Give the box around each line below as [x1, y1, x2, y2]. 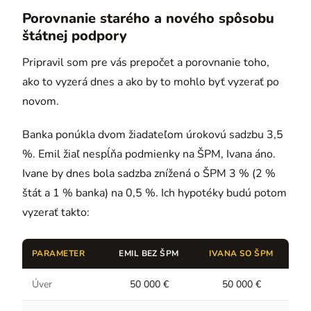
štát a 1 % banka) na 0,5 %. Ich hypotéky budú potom [22, 185, 287, 201]
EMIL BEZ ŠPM [119, 247, 179, 259]
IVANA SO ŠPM [209, 247, 274, 259]
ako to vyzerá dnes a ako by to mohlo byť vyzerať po [22, 74, 279, 90]
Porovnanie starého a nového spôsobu [22, 8, 274, 28]
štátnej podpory [22, 26, 127, 45]
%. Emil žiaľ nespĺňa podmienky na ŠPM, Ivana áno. [22, 146, 276, 162]
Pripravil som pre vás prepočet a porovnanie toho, [22, 54, 269, 70]
